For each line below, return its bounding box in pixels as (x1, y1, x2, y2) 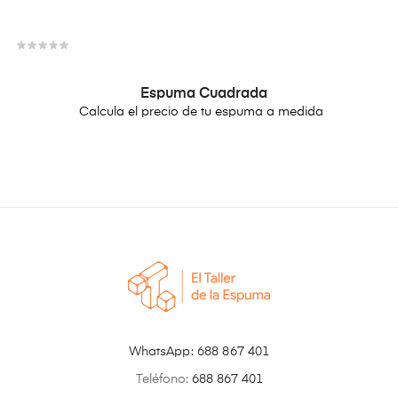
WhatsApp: (128, 346, 197, 359)
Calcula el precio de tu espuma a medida (79, 106, 323, 119)
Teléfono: (135, 373, 192, 386)
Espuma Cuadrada (139, 87, 267, 102)
